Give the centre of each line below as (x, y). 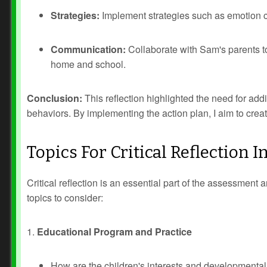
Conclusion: (55, 98)
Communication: (88, 49)
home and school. (88, 64)
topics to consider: (65, 198)
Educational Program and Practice (114, 232)
